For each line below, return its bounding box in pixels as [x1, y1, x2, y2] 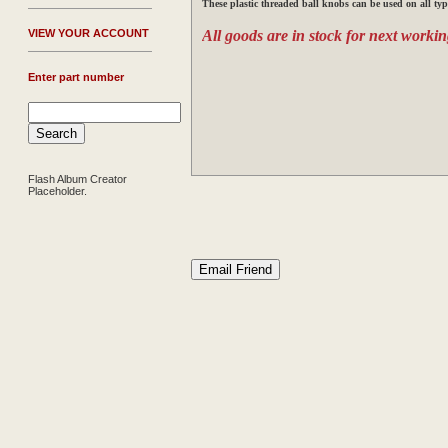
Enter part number [28, 71, 124, 83]
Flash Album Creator [28, 173, 127, 185]
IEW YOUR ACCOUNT [35, 27, 149, 39]
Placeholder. [28, 185, 87, 197]
